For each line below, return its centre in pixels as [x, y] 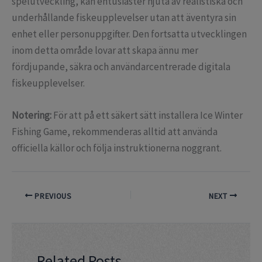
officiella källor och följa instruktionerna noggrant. [117, 148]
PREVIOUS [52, 196]
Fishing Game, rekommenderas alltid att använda [115, 132]
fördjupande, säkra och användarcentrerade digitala [121, 67]
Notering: [32, 116]
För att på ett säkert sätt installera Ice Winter [147, 116]
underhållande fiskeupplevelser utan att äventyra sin [124, 18]
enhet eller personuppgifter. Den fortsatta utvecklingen [129, 34]
